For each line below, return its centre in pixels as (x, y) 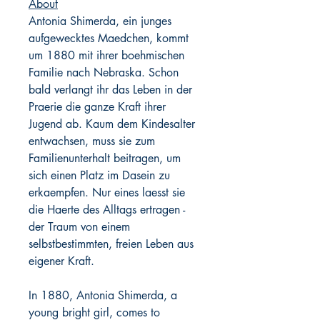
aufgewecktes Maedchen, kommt (109, 38)
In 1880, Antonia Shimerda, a (103, 295)
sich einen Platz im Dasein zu (99, 175)
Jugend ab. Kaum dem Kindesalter (112, 124)
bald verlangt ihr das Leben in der (110, 90)
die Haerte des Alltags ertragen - (107, 210)
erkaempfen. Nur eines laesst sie (107, 192)
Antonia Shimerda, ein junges (100, 21)
